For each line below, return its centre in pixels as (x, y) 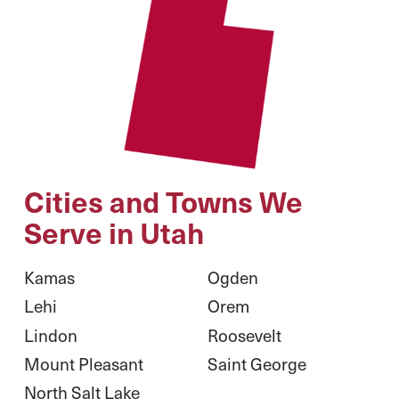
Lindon (51, 334)
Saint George (257, 363)
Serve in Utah (114, 232)
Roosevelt (244, 334)
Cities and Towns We (163, 201)
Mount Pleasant (84, 363)
